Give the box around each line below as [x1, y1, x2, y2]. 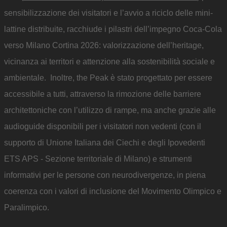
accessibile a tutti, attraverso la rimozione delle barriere [4, 90, 201, 98]
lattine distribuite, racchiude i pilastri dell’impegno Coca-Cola [4, 25, 222, 33]
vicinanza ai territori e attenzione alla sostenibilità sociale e [4, 57, 215, 66]
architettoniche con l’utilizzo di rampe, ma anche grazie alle [4, 106, 216, 115]
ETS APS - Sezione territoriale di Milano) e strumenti [4, 155, 192, 163]
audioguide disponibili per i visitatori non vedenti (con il [4, 122, 201, 131]
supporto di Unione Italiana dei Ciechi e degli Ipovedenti [4, 138, 205, 147]
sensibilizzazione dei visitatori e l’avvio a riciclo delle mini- [4, 9, 213, 17]
